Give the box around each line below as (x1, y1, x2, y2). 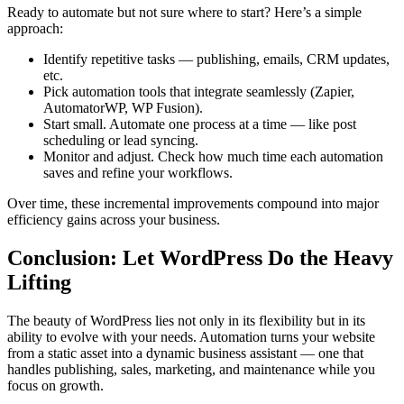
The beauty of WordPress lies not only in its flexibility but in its (7, 312, 365, 328)
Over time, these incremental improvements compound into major (7, 195, 379, 211)
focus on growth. (7, 377, 104, 393)
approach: (7, 20, 63, 36)
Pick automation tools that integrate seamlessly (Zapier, (43, 83, 354, 99)
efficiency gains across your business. (7, 211, 220, 227)
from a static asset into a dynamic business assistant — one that (7, 344, 363, 361)
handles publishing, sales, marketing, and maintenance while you (7, 361, 375, 377)
